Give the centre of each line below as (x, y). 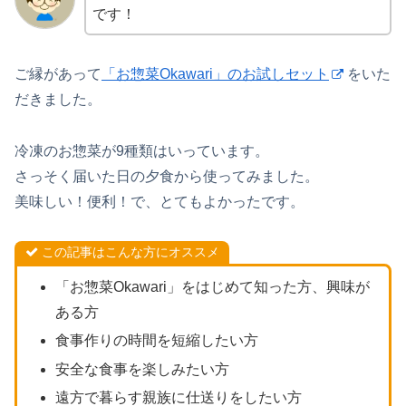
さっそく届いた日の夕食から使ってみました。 (167, 176)
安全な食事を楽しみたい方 (142, 369)
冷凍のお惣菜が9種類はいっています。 (142, 150)
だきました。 (58, 100)
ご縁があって (58, 74)
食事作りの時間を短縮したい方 (156, 341)
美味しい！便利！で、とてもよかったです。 (159, 201)
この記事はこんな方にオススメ (130, 251)
